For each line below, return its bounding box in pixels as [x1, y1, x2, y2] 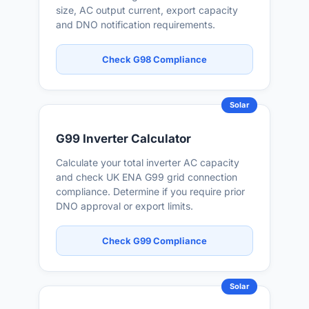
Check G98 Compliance [102, 54, 207, 65]
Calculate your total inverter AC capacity [56, 157, 239, 168]
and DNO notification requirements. [56, 19, 215, 30]
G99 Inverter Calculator [56, 132, 191, 146]
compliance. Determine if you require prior [56, 186, 245, 197]
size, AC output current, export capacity [56, 4, 238, 16]
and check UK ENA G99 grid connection [56, 171, 237, 183]
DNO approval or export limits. [56, 200, 193, 212]
